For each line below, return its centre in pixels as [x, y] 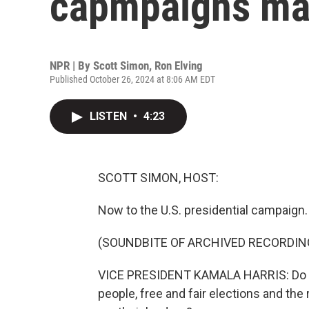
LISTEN [110, 116]
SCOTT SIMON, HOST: [158, 178]
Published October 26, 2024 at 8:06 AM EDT [132, 79]
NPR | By [71, 66]
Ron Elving [179, 66]
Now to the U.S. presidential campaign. [203, 210]
